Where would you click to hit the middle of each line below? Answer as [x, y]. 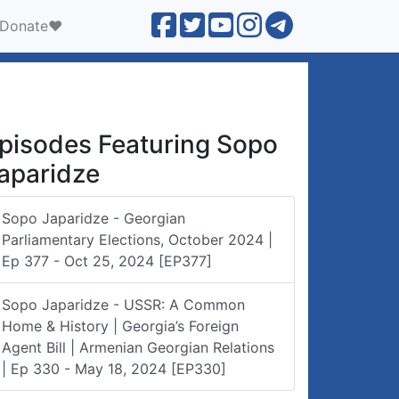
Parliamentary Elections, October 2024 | [137, 240]
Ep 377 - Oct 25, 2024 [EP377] [107, 261]
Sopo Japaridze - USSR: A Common [123, 305]
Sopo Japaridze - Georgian [94, 218]
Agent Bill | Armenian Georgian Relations [138, 347]
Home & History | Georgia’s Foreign [120, 326]
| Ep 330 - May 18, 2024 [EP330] [114, 369]
